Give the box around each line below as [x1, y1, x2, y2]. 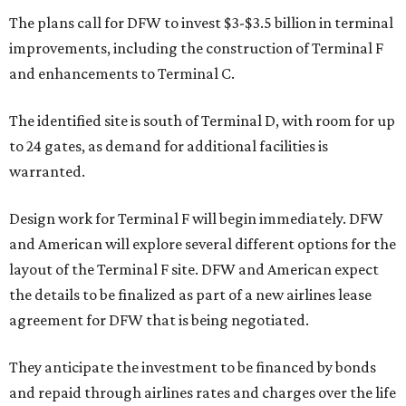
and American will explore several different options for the [9, 235, 396, 253]
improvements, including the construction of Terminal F [9, 39, 383, 57]
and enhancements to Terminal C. [9, 64, 235, 82]
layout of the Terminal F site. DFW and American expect [9, 260, 379, 278]
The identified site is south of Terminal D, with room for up [9, 111, 395, 130]
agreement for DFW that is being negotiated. [9, 311, 309, 329]
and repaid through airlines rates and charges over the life [9, 383, 396, 401]
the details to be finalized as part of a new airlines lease [9, 285, 372, 304]
